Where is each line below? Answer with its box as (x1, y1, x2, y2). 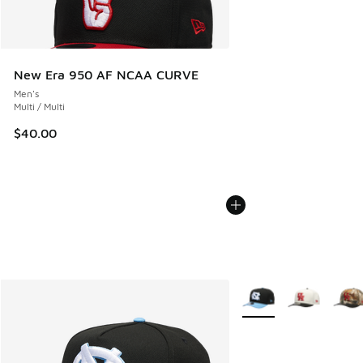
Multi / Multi (14, 100, 65, 113)
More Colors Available (228, 283, 356, 297)
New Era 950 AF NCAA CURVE (14, 67, 199, 83)
